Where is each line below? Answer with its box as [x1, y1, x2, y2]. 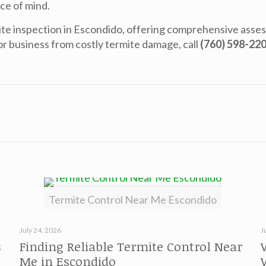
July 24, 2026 [19, 226, 61, 235]
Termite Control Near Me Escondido [49, 193, 217, 206]
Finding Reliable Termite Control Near [19, 237, 242, 255]
